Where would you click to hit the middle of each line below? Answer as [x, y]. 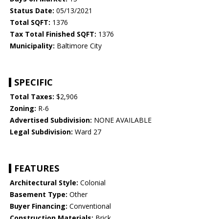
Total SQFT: [30, 22]
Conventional [89, 206]
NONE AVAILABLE [122, 120]
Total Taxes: [32, 97]
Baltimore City [78, 46]
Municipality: [32, 46]
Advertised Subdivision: [51, 120]
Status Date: [32, 11]
